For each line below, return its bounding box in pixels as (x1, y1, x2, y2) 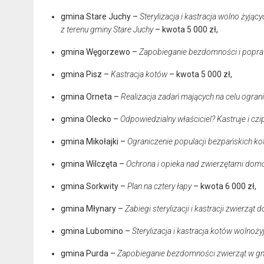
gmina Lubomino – (61, 226, 132, 236)
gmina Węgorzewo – (61, 47, 137, 57)
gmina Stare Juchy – (61, 11, 140, 21)
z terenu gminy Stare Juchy (61, 24, 153, 34)
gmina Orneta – (61, 91, 121, 101)
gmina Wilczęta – (61, 159, 126, 169)
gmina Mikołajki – (61, 136, 127, 146)
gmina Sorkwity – (61, 181, 127, 191)
